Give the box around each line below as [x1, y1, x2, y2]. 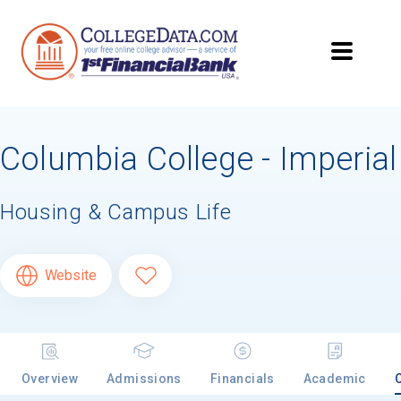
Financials [209, 371, 275, 387]
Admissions [107, 371, 182, 387]
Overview [21, 371, 79, 387]
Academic [303, 371, 366, 387]
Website [44, 267, 97, 285]
